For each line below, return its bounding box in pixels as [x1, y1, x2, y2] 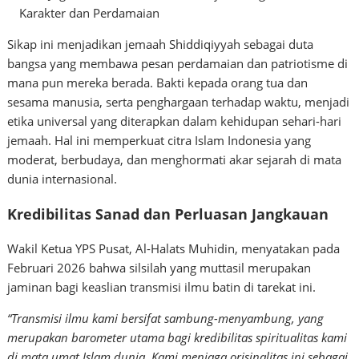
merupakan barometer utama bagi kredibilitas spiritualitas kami [7, 329, 348, 346]
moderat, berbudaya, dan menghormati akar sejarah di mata [7, 151, 342, 168]
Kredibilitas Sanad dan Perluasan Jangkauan [7, 204, 329, 224]
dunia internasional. [7, 171, 118, 188]
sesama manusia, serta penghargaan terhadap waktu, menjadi [7, 94, 350, 111]
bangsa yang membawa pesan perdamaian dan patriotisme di [7, 55, 349, 72]
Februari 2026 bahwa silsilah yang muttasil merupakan [7, 260, 312, 276]
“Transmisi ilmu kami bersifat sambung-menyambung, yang [7, 310, 325, 327]
